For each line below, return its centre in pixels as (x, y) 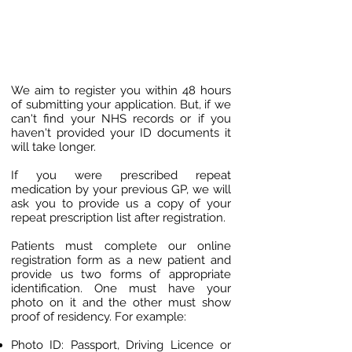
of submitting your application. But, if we (121, 104)
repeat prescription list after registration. (118, 218)
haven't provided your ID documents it (121, 133)
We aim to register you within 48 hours (121, 90)
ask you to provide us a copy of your (121, 203)
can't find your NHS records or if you (121, 119)
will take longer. (53, 147)
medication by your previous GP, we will (121, 189)
